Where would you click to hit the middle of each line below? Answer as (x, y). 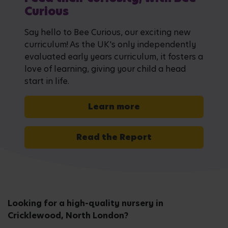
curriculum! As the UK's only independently (110, 44)
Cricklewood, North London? (68, 215)
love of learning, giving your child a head (105, 69)
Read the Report (114, 137)
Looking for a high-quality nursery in (85, 203)
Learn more (114, 106)
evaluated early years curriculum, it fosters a (114, 56)
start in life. (47, 81)
